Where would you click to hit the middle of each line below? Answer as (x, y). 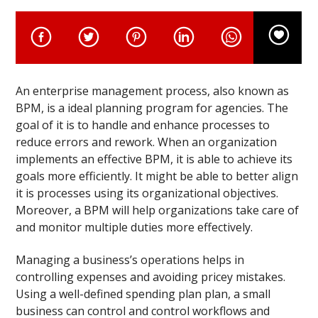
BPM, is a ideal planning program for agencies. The (152, 108)
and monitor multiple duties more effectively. (135, 227)
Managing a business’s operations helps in (130, 260)
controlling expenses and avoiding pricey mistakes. (151, 277)
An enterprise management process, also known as (153, 91)
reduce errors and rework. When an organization (147, 142)
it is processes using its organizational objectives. (147, 193)
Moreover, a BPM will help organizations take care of (158, 210)
